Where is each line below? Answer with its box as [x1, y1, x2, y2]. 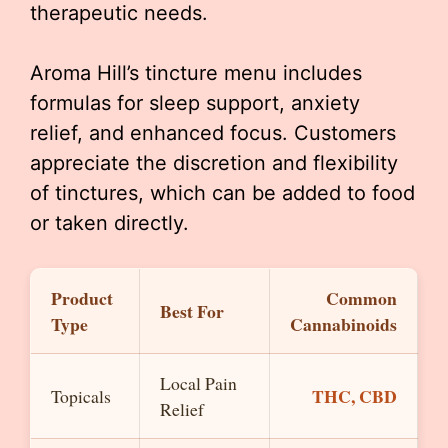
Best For [160, 297, 224, 324]
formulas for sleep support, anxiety [30, 90, 360, 115]
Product [51, 284, 113, 311]
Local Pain [160, 370, 237, 395]
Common [326, 284, 397, 311]
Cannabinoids [290, 310, 397, 337]
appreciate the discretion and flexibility [30, 150, 398, 175]
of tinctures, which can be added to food [30, 180, 415, 205]
